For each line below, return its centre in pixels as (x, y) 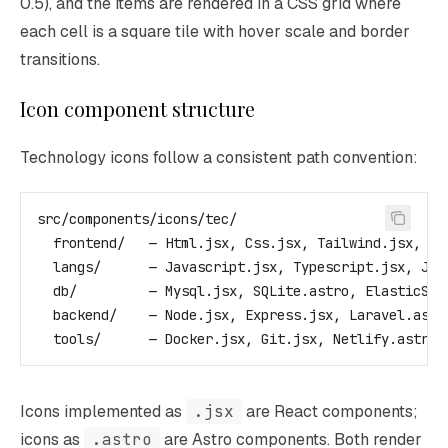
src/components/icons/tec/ (137, 219)
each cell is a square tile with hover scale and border (215, 31)
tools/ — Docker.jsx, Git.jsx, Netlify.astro (237, 339)
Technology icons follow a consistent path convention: (219, 157)
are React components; (330, 411)
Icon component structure (137, 108)
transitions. (60, 59)
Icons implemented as (103, 411)
